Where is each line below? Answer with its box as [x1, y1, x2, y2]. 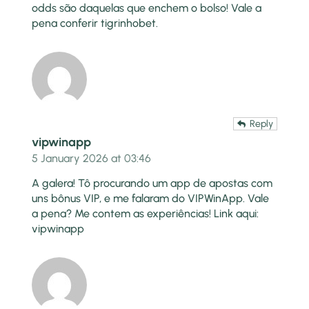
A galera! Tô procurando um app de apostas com [32, 176, 273, 190]
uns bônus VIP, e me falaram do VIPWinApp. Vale [32, 191, 270, 205]
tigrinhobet [101, 16, 157, 30]
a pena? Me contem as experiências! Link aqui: [32, 206, 259, 220]
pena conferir [32, 16, 101, 30]
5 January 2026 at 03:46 [32, 151, 152, 165]
